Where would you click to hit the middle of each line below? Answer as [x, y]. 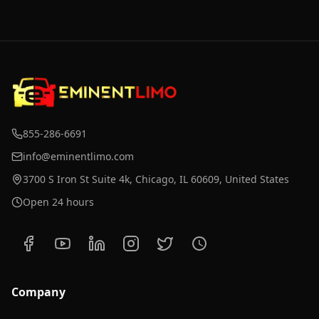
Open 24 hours [58, 202]
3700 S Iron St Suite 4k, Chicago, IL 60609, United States [156, 179]
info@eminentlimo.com [78, 156]
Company [38, 292]
